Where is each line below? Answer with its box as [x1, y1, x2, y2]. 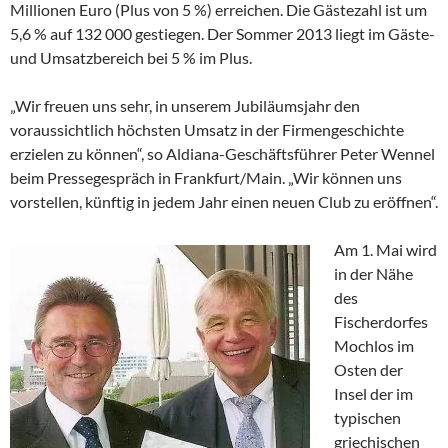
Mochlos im [334, 336, 414, 356]
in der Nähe [334, 264, 413, 284]
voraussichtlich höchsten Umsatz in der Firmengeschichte [10, 120, 404, 140]
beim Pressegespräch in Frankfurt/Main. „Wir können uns [10, 168, 402, 188]
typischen [334, 408, 401, 428]
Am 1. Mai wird [334, 240, 437, 260]
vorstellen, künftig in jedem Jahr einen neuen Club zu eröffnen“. [10, 192, 438, 212]
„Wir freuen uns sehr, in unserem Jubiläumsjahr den [10, 96, 360, 116]
